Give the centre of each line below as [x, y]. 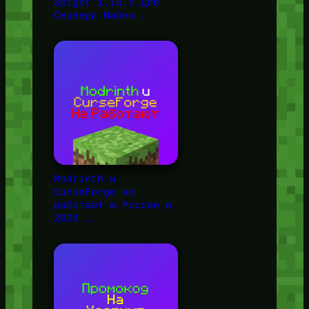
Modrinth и [84, 180]
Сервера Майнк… [99, 16]
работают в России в [112, 206]
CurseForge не [94, 193]
